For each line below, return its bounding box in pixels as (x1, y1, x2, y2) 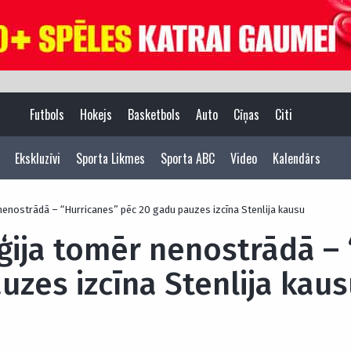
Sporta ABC (161, 149, 215, 168)
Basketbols (127, 105, 180, 124)
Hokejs (79, 105, 112, 124)
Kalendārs (273, 149, 320, 168)
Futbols (29, 105, 64, 124)
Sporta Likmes (76, 149, 145, 168)
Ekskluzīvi (15, 149, 60, 168)
